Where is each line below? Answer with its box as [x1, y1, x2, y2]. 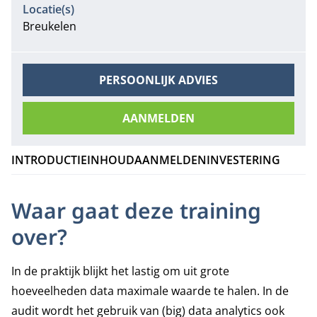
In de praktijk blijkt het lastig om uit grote [11, 263, 229, 279]
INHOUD [87, 152, 134, 168]
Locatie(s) [23, 1, 74, 17]
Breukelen [23, 18, 76, 34]
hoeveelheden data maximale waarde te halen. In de [11, 283, 289, 299]
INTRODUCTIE [11, 152, 87, 168]
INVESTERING [207, 152, 280, 168]
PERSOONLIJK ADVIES [99, 72, 218, 88]
